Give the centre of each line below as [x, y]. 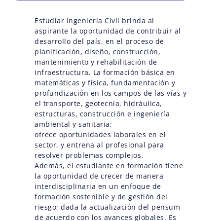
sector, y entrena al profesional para [99, 145]
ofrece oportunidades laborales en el [100, 134]
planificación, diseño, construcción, [97, 51]
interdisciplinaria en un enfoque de [98, 186]
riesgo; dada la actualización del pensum [107, 207]
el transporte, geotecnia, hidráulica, [98, 103]
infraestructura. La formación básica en [105, 72]
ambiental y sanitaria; [73, 124]
